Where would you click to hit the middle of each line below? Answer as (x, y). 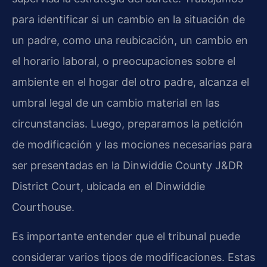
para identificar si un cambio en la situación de (128, 19)
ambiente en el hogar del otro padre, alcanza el (131, 82)
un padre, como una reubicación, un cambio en (130, 40)
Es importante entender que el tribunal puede (126, 236)
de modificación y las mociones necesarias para (132, 144)
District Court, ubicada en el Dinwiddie (108, 186)
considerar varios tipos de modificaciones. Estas (133, 257)
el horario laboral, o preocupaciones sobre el (124, 61)
